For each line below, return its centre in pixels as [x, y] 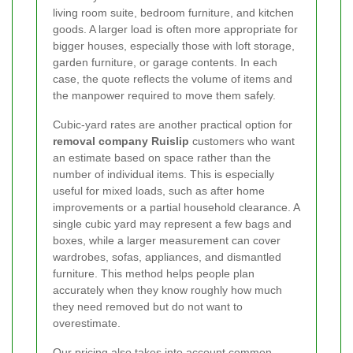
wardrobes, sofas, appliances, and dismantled [167, 257]
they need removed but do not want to [148, 307]
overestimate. [87, 323]
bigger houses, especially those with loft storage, [174, 46]
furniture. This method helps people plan [154, 274]
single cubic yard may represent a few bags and [172, 224]
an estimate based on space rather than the [162, 158]
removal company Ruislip [121, 141]
